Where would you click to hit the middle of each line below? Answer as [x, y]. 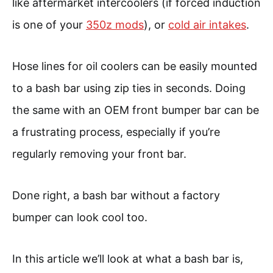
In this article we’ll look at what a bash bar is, [128, 258]
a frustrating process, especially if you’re [116, 132]
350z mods [115, 24]
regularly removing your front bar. [99, 154]
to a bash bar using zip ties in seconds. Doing [129, 88]
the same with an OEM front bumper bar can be [136, 110]
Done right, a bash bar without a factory [116, 195]
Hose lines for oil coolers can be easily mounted [135, 66]
